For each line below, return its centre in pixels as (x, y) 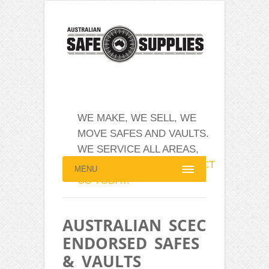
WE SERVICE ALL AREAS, (138, 150)
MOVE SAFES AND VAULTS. (143, 134)
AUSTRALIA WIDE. (121, 165)
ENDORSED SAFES (131, 243)
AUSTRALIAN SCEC (134, 225)
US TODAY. (104, 181)
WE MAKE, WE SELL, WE (137, 118)
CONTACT (190, 165)
